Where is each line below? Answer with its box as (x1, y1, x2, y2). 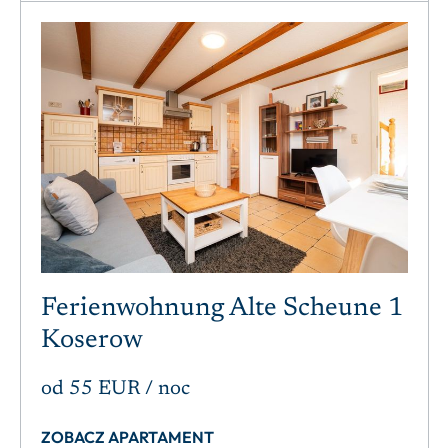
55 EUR (69, 379, 140, 400)
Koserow (41, 328, 143, 355)
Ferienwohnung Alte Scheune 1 (41, 296, 403, 323)
